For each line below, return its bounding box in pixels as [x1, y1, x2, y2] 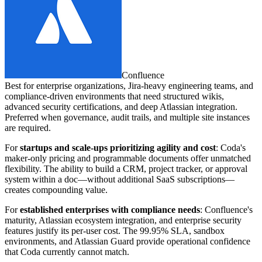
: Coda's [216, 143, 246, 153]
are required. [5, 123, 51, 133]
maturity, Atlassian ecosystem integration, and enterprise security [5, 215, 242, 225]
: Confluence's [200, 205, 253, 215]
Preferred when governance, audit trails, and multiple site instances [5, 112, 250, 122]
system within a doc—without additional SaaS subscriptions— [5, 174, 235, 184]
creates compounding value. [5, 185, 108, 195]
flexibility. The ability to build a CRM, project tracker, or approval [5, 164, 247, 174]
